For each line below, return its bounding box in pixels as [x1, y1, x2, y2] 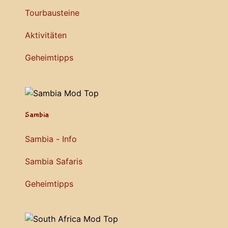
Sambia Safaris [25, 156, 82, 166]
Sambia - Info [25, 133, 77, 144]
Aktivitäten [25, 30, 67, 40]
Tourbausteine [25, 7, 79, 18]
